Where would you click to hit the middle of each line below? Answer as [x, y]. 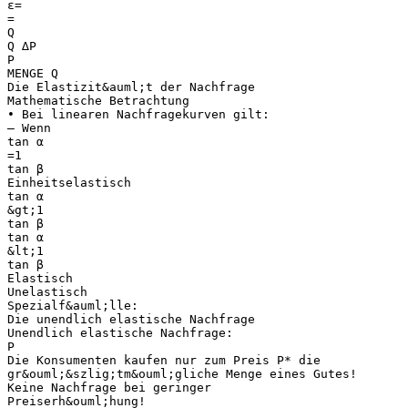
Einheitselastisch [69, 182]
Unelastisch [47, 291]
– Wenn [29, 127]
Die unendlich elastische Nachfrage [131, 319]
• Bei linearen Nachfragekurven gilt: [138, 114]
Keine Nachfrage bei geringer [109, 387]
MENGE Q [33, 73]
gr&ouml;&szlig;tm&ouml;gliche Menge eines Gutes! [182, 373]
